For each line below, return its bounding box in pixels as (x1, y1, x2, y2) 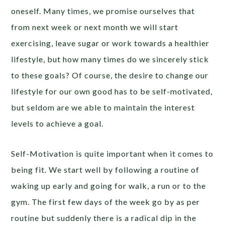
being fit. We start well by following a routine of (11, 164, 200, 174)
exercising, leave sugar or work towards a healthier (11, 38, 210, 48)
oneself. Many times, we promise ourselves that (11, 6, 195, 16)
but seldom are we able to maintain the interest (11, 102, 195, 112)
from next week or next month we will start (11, 22, 179, 32)
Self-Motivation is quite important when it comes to (11, 148, 214, 158)
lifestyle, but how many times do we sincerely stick (11, 54, 209, 64)
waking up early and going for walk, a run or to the (11, 180, 206, 190)
